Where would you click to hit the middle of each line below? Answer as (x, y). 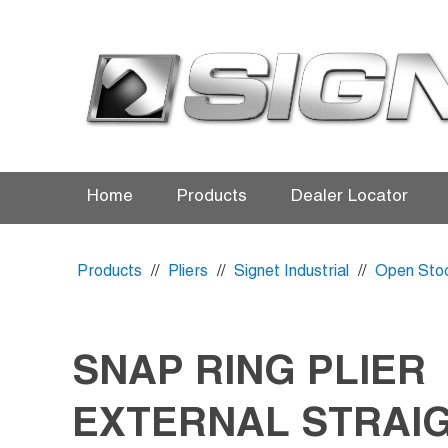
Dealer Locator (349, 196)
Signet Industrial (291, 271)
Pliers (188, 271)
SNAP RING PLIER (249, 373)
